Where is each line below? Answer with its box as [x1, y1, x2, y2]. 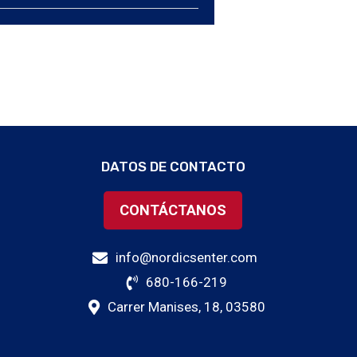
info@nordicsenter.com [116, 249, 258, 265]
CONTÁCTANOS [120, 201, 227, 218]
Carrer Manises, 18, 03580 [108, 298, 266, 315]
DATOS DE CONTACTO [100, 158, 245, 175]
